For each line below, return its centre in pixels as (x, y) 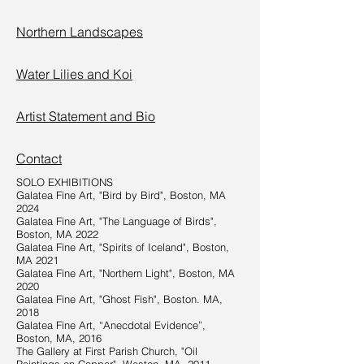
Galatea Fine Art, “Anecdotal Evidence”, (111, 325)
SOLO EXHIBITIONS (65, 182)
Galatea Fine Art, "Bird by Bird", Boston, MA (121, 195)
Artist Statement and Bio (86, 116)
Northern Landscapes (80, 32)
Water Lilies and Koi (74, 74)
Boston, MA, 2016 (59, 338)
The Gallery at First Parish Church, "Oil (107, 351)
